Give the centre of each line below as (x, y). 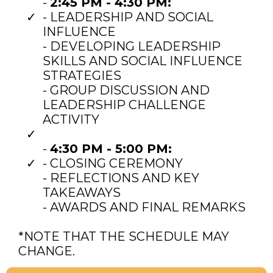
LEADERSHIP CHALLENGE (124, 105)
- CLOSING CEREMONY (113, 163)
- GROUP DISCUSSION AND (126, 90)
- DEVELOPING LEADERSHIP (132, 46)
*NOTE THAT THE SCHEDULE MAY (124, 236)
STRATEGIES (82, 75)
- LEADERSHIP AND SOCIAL (128, 17)
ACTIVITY (71, 119)
